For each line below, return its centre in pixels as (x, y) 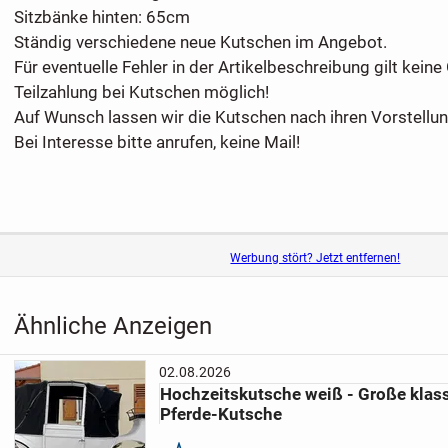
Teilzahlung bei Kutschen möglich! (141, 92)
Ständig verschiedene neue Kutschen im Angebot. (200, 42)
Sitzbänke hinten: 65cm (101, 17)
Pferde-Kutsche (221, 414)
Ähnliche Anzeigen (112, 325)
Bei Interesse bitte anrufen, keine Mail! (156, 142)
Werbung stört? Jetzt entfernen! (315, 258)
